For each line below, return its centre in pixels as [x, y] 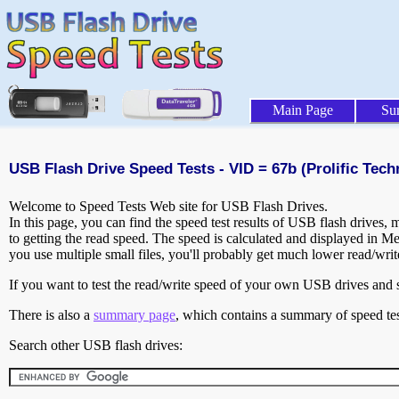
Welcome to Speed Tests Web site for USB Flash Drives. [168, 207]
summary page [134, 315]
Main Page [303, 110]
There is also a [51, 315]
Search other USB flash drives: [96, 346]
